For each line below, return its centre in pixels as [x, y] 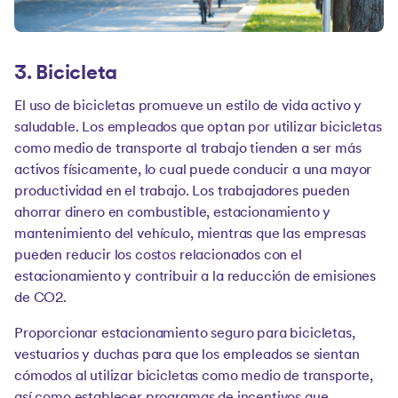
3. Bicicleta [66, 75]
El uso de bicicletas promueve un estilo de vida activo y [188, 107]
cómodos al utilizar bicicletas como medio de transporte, [194, 377]
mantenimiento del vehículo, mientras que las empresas [190, 235]
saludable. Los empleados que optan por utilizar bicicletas [198, 128]
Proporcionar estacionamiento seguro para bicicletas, [185, 334]
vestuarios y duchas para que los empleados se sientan [187, 356]
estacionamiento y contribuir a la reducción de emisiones [195, 278]
